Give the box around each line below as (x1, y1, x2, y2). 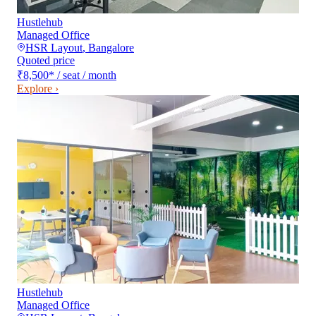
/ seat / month (57, 68, 116, 81)
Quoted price (17, 54, 75, 66)
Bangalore (88, 41, 134, 54)
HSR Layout (25, 41, 83, 54)
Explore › (17, 82, 59, 95)
